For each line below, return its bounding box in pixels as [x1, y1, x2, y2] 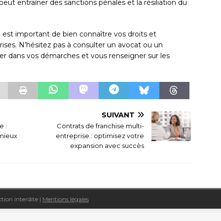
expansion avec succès [70, 142, 145, 150]
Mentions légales [42, 195, 89, 203]
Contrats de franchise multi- [57, 122, 145, 130]
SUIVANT [102, 110, 135, 120]
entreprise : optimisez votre [56, 132, 145, 140]
